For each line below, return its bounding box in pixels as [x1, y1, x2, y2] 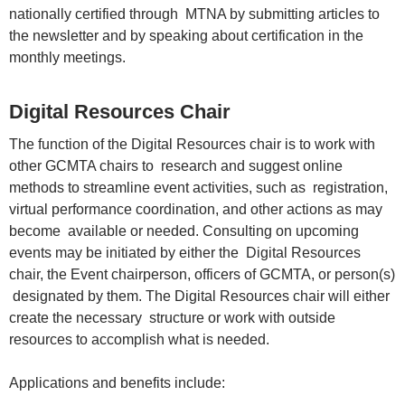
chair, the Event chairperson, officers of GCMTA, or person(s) [9, 267, 395, 283]
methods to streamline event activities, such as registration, [9, 180, 388, 196]
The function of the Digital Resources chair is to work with [9, 137, 375, 153]
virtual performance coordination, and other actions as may [9, 202, 382, 218]
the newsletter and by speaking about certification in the [9, 28, 367, 44]
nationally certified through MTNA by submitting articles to [9, 6, 380, 23]
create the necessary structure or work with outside [9, 310, 335, 326]
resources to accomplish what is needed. [9, 332, 273, 348]
